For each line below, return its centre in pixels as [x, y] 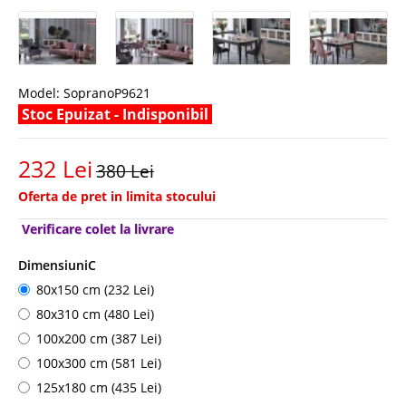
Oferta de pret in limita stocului [117, 196]
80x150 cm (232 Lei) [95, 289]
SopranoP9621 [105, 92]
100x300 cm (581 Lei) [99, 362]
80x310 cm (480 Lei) [95, 314]
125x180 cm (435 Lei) [99, 387]
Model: [39, 92]
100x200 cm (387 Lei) [99, 338]
